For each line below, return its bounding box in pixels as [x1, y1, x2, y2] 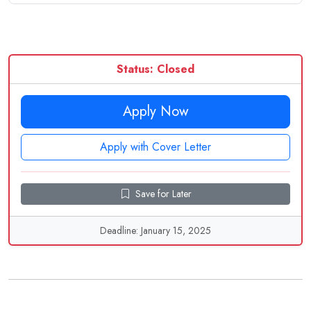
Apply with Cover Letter [100, 139, 211, 155]
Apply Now [122, 101, 189, 121]
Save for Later [135, 187, 192, 201]
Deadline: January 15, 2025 [100, 224, 211, 237]
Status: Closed [117, 61, 194, 77]
